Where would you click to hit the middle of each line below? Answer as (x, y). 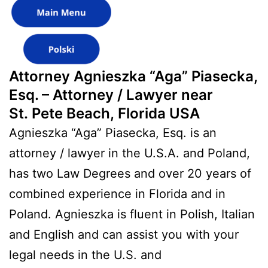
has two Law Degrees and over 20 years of (130, 173)
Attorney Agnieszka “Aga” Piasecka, (133, 76)
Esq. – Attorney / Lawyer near (111, 95)
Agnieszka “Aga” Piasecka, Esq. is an (113, 133)
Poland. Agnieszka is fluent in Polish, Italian (132, 214)
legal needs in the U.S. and (85, 255)
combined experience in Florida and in (117, 194)
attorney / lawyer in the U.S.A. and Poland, (130, 153)
